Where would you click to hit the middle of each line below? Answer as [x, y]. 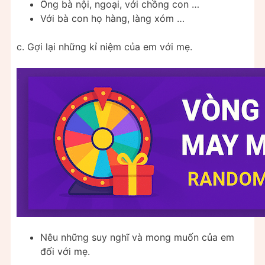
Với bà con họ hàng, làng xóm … [112, 19]
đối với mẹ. [65, 252]
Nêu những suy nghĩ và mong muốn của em [137, 237]
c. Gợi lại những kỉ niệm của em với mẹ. [104, 47]
